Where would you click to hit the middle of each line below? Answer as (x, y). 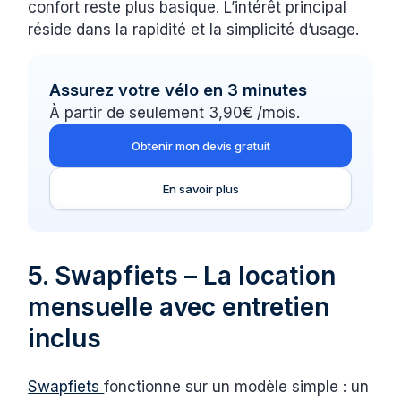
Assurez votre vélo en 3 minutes (179, 90)
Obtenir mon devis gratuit (200, 146)
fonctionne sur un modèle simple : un (237, 387)
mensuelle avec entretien (179, 307)
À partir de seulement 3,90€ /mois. (175, 113)
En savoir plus (200, 189)
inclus (65, 339)
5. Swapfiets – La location (182, 276)
